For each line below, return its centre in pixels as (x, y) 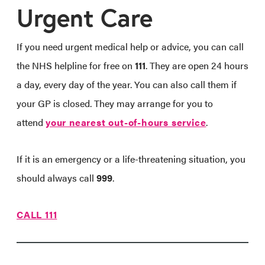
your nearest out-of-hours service (126, 122)
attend (31, 122)
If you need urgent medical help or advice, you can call (130, 46)
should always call (56, 177)
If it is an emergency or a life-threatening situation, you (131, 159)
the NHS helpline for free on (76, 65)
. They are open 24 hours (197, 65)
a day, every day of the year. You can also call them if (127, 84)
